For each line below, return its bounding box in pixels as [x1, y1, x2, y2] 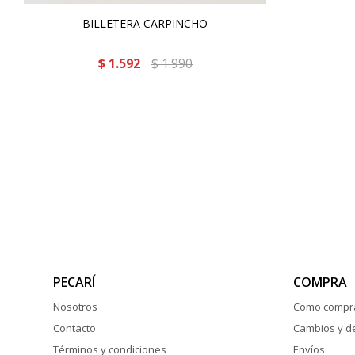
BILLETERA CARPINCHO [82, 16, 208, 31]
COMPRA [292, 273, 347, 291]
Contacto [53, 321, 97, 335]
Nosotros [53, 300, 98, 314]
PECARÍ [53, 273, 96, 291]
